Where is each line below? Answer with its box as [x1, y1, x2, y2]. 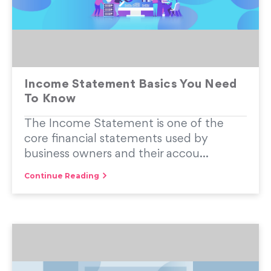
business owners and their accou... [24, 148, 209, 160]
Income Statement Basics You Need [24, 78, 237, 91]
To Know [24, 93, 76, 105]
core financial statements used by [24, 132, 208, 145]
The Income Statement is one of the [24, 117, 224, 130]
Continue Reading [24, 171, 99, 180]
